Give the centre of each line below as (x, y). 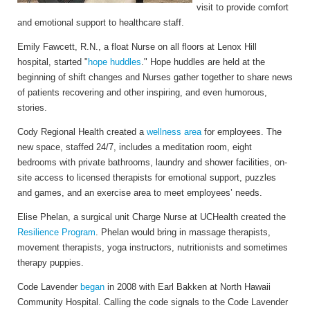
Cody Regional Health (61, 132)
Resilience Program (56, 232)
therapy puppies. (51, 263)
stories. (32, 108)
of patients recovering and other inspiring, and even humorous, (142, 93)
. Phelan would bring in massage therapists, (183, 232)
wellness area (174, 132)
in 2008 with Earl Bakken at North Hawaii (188, 287)
